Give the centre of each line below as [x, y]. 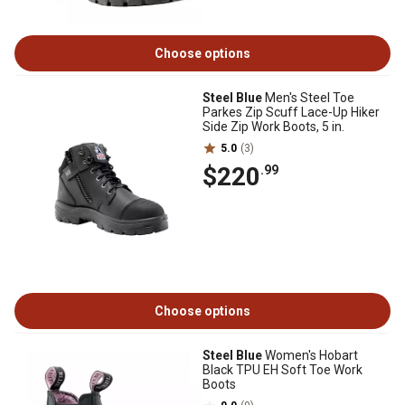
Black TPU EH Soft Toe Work [283, 370]
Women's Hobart [310, 355]
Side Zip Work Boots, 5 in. [273, 127]
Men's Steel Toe [308, 98]
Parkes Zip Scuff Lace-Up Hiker [291, 112]
